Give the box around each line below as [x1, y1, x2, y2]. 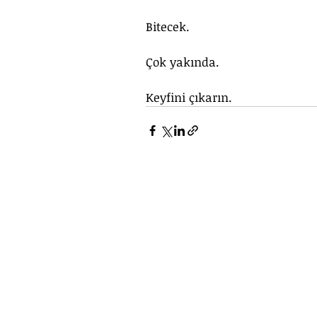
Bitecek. [146, 18, 193, 35]
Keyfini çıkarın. [146, 89, 232, 105]
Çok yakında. [146, 54, 223, 70]
